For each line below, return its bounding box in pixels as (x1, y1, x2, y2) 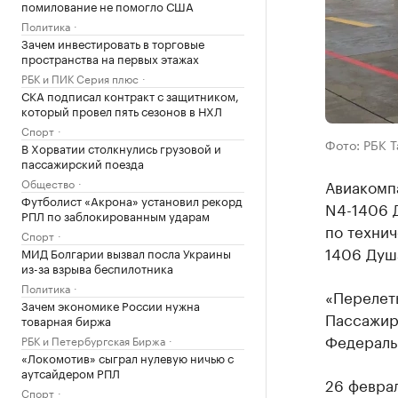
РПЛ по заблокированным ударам (21, 206, 210, 224)
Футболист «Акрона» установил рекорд (21, 191, 243, 209)
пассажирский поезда (21, 154, 144, 171)
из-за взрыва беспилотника (21, 259, 173, 276)
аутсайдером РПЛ (21, 363, 120, 381)
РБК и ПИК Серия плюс (21, 69, 139, 86)
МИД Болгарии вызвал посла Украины (21, 243, 231, 261)
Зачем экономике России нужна (21, 296, 200, 314)
